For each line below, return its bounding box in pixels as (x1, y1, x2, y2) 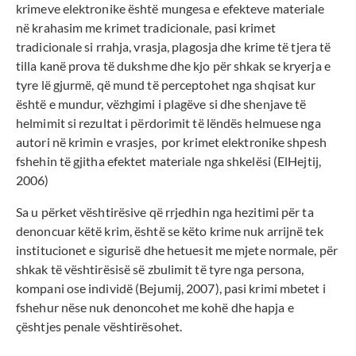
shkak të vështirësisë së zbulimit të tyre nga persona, (16, 261, 304, 277)
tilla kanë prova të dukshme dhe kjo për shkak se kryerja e (16, 58, 331, 74)
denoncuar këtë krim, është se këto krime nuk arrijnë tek (16, 223, 323, 239)
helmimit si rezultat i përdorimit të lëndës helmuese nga (16, 115, 321, 131)
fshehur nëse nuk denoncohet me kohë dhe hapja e (16, 300, 294, 315)
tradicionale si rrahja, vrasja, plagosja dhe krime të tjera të (16, 39, 331, 55)
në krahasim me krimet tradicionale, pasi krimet (16, 20, 276, 36)
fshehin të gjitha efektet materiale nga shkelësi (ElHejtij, (16, 153, 321, 169)
